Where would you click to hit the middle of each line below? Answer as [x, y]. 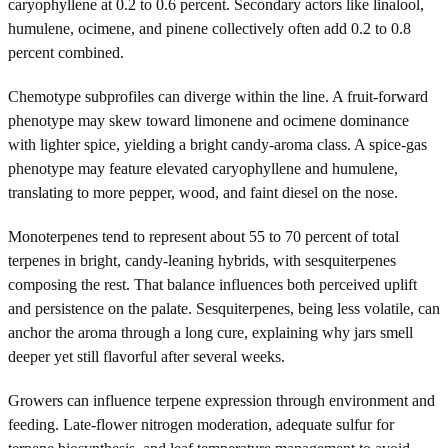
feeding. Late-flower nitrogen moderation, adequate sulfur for [201, 424]
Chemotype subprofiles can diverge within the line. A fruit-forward [218, 96]
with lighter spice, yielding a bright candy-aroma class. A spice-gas [217, 144]
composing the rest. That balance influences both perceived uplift [212, 284]
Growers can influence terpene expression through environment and [221, 400]
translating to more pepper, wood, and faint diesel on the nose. [203, 192]
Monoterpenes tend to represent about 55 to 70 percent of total [203, 236]
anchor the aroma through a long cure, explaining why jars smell [210, 332]
